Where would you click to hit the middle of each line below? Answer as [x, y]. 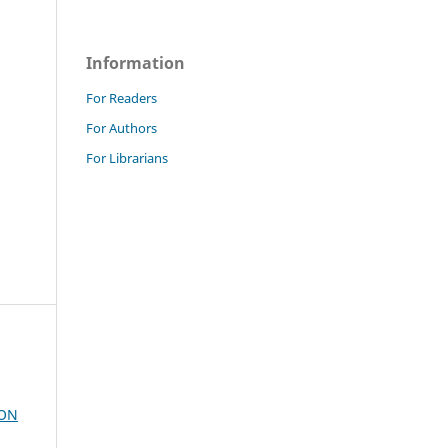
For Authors [121, 127]
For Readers [121, 97]
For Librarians [127, 157]
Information [135, 62]
